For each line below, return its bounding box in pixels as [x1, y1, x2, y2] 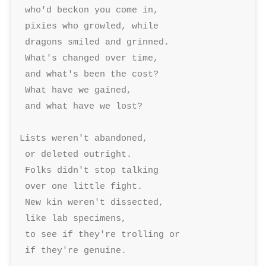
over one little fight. [20, 180, 148, 192]
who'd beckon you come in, [20, 4, 164, 15]
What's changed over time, [20, 52, 164, 64]
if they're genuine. [20, 245, 132, 256]
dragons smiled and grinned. [20, 36, 175, 47]
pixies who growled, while [20, 20, 164, 31]
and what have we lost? [20, 100, 148, 112]
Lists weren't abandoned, [20, 132, 154, 144]
